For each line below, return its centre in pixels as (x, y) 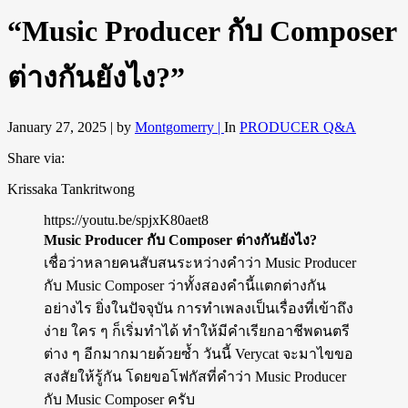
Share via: (36, 158)
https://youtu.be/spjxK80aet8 (126, 220)
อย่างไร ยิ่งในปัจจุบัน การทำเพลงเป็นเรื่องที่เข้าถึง (199, 309)
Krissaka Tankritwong (71, 189)
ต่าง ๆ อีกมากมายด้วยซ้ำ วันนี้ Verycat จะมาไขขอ (199, 354)
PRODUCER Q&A (298, 127)
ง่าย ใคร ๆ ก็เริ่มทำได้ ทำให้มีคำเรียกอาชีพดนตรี (197, 331)
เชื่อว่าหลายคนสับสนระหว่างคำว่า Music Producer (200, 263)
